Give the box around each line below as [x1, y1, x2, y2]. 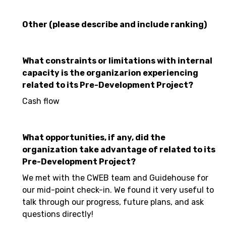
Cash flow [22, 96, 60, 106]
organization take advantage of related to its [22, 145, 215, 154]
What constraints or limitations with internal [22, 56, 212, 66]
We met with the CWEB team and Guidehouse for [22, 173, 208, 183]
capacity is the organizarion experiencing [22, 68, 198, 78]
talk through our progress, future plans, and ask [22, 197, 204, 207]
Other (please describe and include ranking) [22, 20, 207, 29]
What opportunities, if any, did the [22, 133, 165, 142]
